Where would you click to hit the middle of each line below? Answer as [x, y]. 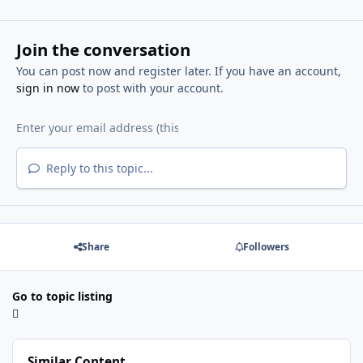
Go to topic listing [62, 297]
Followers [266, 247]
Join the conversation [103, 50]
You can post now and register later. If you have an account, [178, 71]
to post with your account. [151, 88]
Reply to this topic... [98, 169]
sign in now [47, 88]
